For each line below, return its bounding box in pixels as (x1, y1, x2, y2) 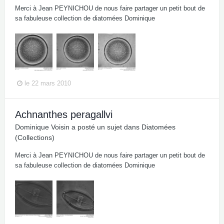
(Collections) (15, 133, 54, 141)
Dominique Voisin (15, 123, 69, 131)
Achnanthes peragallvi (15, 109, 112, 120)
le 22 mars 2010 (24, 79, 71, 87)
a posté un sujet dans (69, 123, 141, 131)
